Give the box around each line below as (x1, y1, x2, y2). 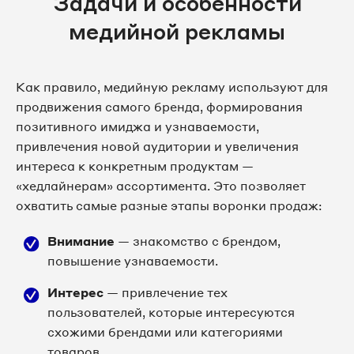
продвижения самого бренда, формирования (16, 99, 303, 115)
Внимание (47, 233, 115, 249)
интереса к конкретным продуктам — (16, 158, 254, 174)
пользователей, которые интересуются (47, 304, 295, 320)
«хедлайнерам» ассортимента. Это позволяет (16, 178, 306, 194)
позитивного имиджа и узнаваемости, (16, 119, 259, 134)
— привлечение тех (104, 284, 228, 300)
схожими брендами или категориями (47, 324, 283, 340)
